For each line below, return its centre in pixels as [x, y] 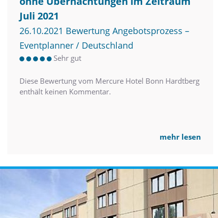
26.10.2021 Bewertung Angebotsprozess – [104, 31]
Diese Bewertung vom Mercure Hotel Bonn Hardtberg [109, 81]
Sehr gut [67, 58]
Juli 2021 [39, 16]
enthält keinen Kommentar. [65, 92]
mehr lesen [180, 137]
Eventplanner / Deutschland [76, 45]
